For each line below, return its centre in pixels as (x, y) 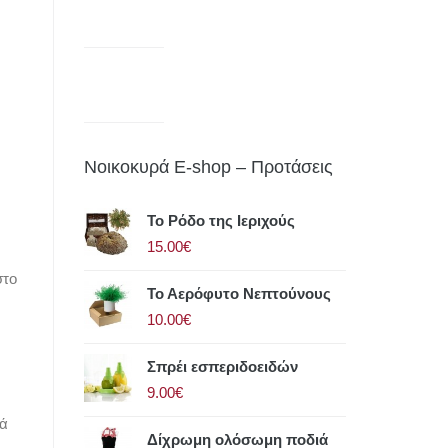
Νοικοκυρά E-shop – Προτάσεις (208, 167)
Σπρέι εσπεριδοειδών (222, 367)
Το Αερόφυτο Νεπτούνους (238, 294)
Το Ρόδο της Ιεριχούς (220, 221)
